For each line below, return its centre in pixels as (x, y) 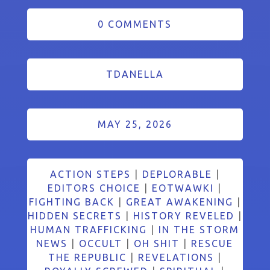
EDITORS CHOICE (94, 188)
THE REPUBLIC (87, 257)
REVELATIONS (176, 257)
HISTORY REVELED (184, 215)
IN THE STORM (199, 229)
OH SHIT (157, 243)
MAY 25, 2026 (135, 124)
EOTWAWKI (183, 188)
